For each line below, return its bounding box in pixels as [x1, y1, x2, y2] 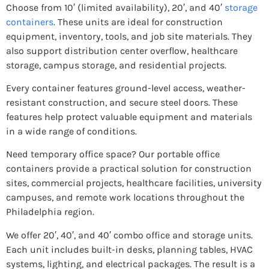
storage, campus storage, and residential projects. [6, 59, 226, 71]
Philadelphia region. [6, 206, 94, 218]
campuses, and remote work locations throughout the [6, 192, 244, 204]
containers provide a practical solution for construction [6, 163, 252, 175]
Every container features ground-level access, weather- [6, 82, 246, 94]
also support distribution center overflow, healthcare [6, 44, 238, 56]
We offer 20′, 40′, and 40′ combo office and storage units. [6, 229, 253, 241]
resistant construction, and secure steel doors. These [6, 96, 238, 108]
